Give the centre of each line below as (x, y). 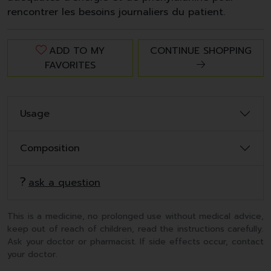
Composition (50, 149)
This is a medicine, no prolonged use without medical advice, (135, 217)
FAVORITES (70, 66)
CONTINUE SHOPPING (201, 51)
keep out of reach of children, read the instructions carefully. (135, 229)
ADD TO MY (77, 51)
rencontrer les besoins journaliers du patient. (116, 12)
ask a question (64, 183)
